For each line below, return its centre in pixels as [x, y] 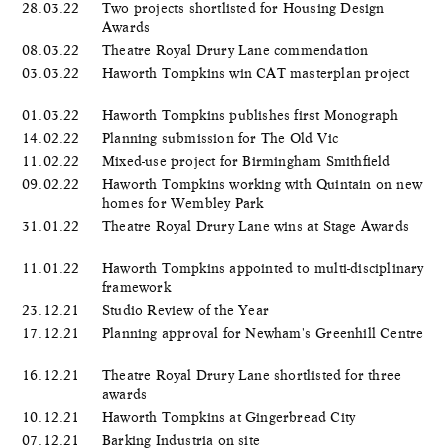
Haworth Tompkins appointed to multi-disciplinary [263, 267]
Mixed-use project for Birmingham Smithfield [248, 160]
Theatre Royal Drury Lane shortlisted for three [252, 374]
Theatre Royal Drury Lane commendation [237, 49]
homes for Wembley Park [185, 202]
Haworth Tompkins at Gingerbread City [231, 416]
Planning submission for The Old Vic [222, 137]
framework [138, 286]
